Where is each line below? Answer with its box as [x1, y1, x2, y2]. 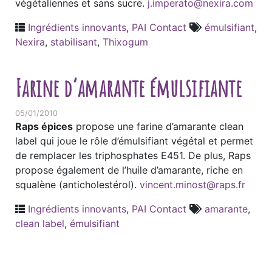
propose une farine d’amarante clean [73, 120, 243, 132]
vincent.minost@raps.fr [140, 178, 245, 191]
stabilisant [50, 36, 97, 48]
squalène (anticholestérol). [15, 178, 140, 191]
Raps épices [15, 120, 73, 132]
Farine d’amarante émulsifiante [15, 72, 242, 103]
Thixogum [103, 36, 148, 48]
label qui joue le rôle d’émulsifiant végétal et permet [15, 135, 253, 147]
